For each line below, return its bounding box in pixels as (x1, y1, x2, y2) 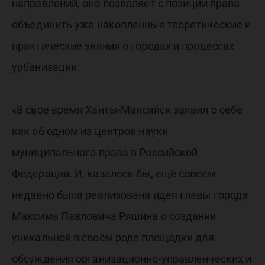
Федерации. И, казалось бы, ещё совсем (12, 167, 215, 180)
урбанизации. (12, 61, 80, 73)
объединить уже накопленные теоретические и (12, 18, 251, 31)
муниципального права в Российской (12, 146, 198, 159)
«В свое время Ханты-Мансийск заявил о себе (12, 104, 243, 116)
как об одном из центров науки (12, 125, 168, 137)
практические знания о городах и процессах (12, 40, 235, 52)
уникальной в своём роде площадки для (12, 231, 214, 244)
